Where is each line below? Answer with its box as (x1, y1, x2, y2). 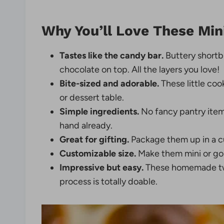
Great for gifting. (59, 134, 129, 145)
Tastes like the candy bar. (59, 50, 163, 61)
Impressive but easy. (59, 162, 143, 173)
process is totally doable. (59, 176, 157, 187)
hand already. (59, 120, 112, 131)
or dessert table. (59, 92, 124, 103)
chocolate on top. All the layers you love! (59, 64, 219, 75)
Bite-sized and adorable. (59, 78, 159, 89)
